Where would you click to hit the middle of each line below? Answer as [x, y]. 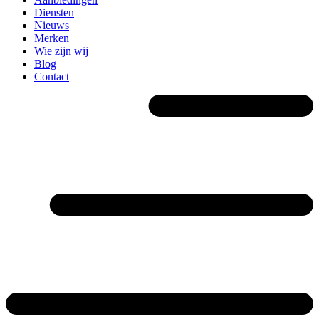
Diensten [54, 12]
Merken [52, 38]
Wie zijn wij [61, 51]
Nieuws [52, 25]
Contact [52, 77]
